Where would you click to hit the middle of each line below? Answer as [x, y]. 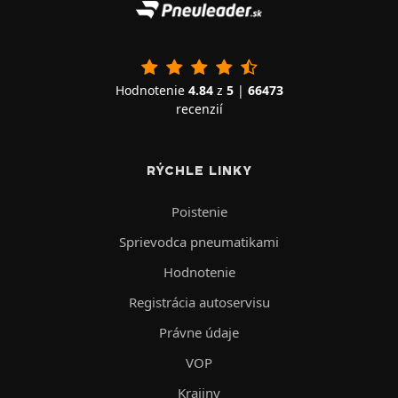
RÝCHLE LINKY [199, 171]
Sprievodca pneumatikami [199, 242]
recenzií [199, 109]
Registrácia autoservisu [199, 302]
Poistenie [199, 212]
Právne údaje [199, 333]
